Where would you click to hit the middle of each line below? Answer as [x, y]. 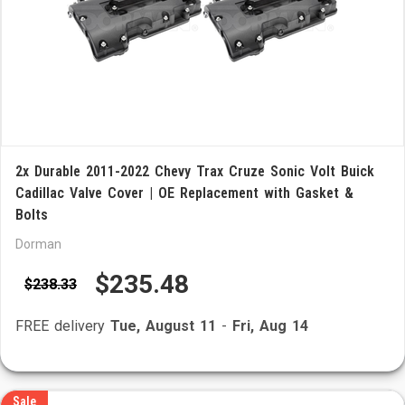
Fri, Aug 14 [270, 326]
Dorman [38, 244]
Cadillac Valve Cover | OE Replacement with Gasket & [184, 193]
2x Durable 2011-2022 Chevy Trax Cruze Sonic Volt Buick [195, 171]
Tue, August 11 [163, 326]
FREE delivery [63, 326]
